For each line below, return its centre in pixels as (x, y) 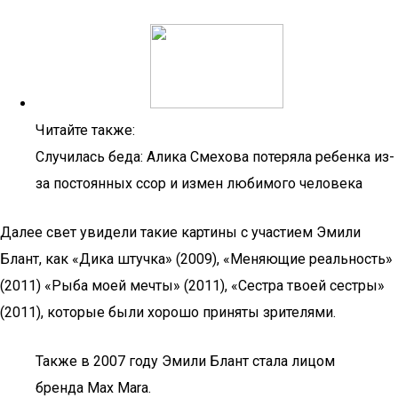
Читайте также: (85, 130)
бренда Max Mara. (93, 388)
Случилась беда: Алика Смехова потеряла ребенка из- (215, 157)
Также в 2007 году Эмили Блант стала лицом (185, 361)
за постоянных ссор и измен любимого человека (199, 183)
